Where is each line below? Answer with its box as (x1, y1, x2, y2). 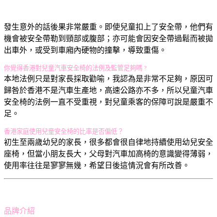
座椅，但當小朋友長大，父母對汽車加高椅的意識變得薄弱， (4, 149, 213, 158)
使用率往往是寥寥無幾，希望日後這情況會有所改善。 (4, 161, 190, 170)
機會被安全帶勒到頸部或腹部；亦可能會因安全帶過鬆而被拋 (4, 34, 213, 43)
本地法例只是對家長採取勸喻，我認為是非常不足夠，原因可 (4, 74, 213, 83)
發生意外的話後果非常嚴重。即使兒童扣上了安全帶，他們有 (4, 22, 213, 31)
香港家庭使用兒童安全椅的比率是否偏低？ (4, 127, 124, 135)
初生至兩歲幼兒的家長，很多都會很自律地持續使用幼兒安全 (4, 138, 213, 146)
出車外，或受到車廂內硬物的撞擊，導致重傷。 (4, 46, 167, 54)
